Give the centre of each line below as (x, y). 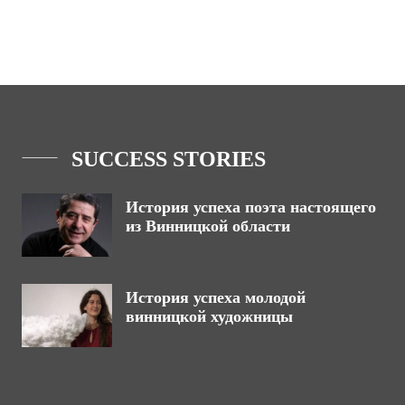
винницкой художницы (209, 316)
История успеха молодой (216, 297)
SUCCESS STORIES (169, 159)
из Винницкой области (208, 226)
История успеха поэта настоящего (251, 207)
